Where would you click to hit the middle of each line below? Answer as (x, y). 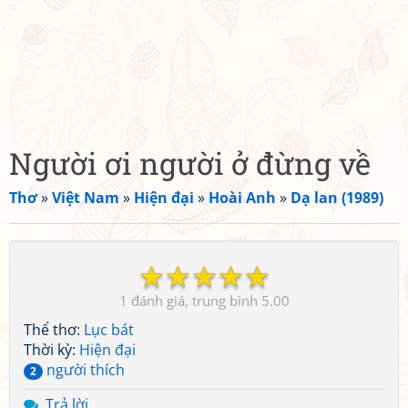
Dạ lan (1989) (337, 198)
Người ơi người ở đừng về (190, 163)
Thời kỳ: (51, 350)
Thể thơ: (54, 330)
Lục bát (109, 330)
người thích (84, 370)
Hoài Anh (242, 198)
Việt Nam (86, 198)
